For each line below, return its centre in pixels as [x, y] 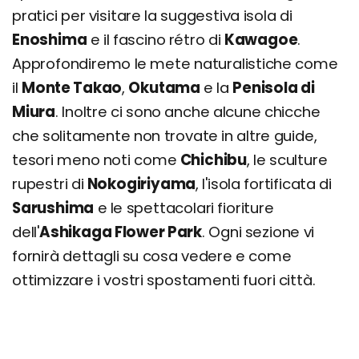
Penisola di [274, 88]
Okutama [164, 88]
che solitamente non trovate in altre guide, [165, 136]
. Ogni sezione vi [258, 232]
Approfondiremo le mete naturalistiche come [175, 64]
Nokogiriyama [141, 184]
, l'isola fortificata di [264, 184]
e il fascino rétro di [155, 40]
